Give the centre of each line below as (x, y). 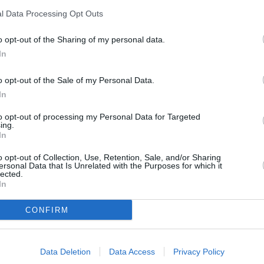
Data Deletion (65, 252)
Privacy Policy (199, 252)
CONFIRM (47, 210)
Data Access (132, 252)
